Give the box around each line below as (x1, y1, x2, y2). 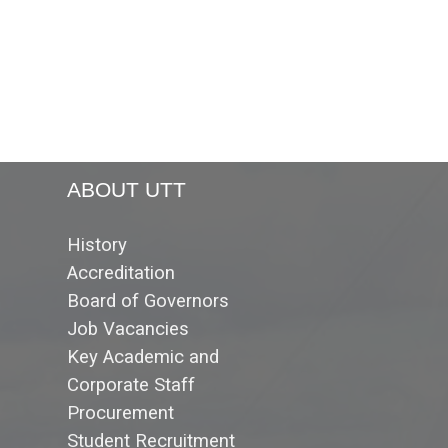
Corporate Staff (67, 374, 195, 397)
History (67, 234, 127, 257)
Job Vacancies (67, 318, 189, 341)
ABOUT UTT (67, 178, 186, 203)
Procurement (67, 402, 174, 425)
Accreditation (67, 262, 175, 285)
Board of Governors (67, 290, 229, 313)
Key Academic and (67, 346, 219, 369)
